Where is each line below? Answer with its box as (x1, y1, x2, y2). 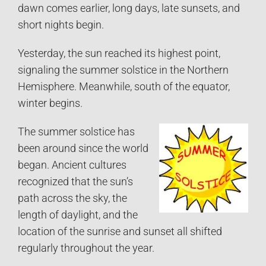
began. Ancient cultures (18, 159, 126, 171)
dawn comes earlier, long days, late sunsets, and (18, 2, 240, 14)
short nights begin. (18, 18, 104, 31)
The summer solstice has (18, 125, 135, 138)
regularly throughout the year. (18, 242, 154, 254)
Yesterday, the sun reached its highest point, (18, 47, 220, 59)
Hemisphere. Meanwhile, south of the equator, (18, 80, 230, 93)
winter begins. (18, 97, 83, 109)
